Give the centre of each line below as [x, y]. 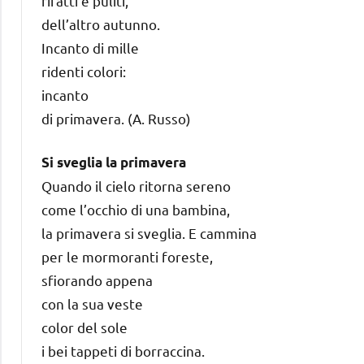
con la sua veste [92, 303]
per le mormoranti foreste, [127, 256]
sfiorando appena [97, 279]
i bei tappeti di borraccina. [123, 350]
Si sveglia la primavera [114, 162]
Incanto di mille [90, 47]
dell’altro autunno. [101, 24]
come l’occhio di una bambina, [136, 209]
